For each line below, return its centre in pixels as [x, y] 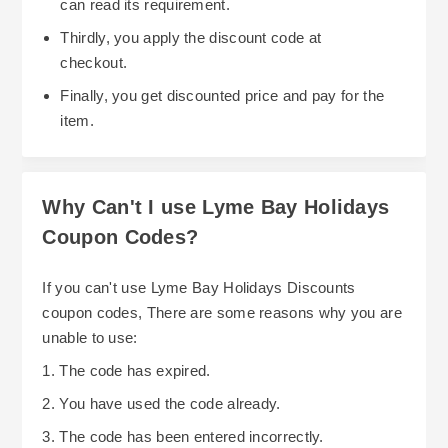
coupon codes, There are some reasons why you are [222, 312]
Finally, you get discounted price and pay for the [222, 95]
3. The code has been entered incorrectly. [183, 436]
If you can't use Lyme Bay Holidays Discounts [199, 287]
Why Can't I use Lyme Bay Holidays [216, 206]
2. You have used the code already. [161, 403]
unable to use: [90, 337]
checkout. [94, 62]
